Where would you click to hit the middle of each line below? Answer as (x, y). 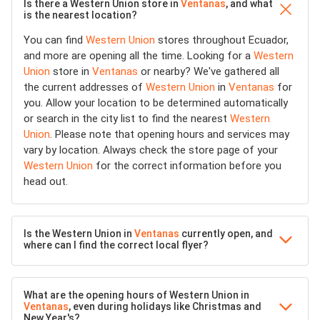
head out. (46, 181)
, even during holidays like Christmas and (165, 306)
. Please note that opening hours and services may (170, 134)
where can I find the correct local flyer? (116, 245)
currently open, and (226, 234)
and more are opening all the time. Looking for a (139, 56)
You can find (55, 40)
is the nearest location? (80, 15)
